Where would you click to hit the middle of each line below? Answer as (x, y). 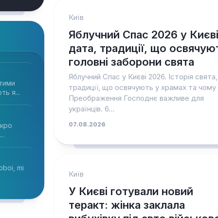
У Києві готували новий (131, 191)
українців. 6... (91, 109)
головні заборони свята (131, 62)
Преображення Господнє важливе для (136, 98)
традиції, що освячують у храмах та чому (142, 87)
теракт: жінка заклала (127, 205)
